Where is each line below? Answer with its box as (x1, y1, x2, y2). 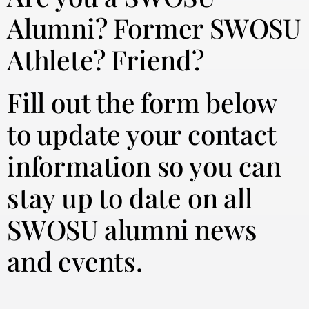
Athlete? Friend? (7, 41, 204, 77)
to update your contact (7, 115, 276, 152)
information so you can (7, 147, 281, 183)
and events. (7, 242, 143, 279)
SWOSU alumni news (7, 210, 257, 247)
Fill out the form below (7, 83, 277, 120)
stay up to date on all (7, 179, 252, 215)
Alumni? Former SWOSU (7, 9, 301, 46)
